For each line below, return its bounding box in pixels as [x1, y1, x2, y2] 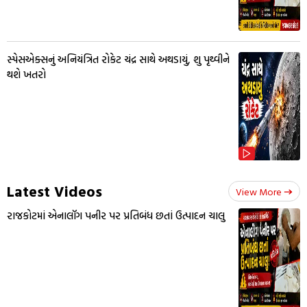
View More [236, 184, 282, 199]
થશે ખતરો [7, 66, 46, 83]
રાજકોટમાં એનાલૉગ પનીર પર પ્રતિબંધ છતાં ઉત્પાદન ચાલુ [7, 208, 225, 224]
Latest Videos [7, 180, 102, 203]
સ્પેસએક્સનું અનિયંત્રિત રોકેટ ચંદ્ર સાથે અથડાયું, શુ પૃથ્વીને [7, 51, 230, 68]
